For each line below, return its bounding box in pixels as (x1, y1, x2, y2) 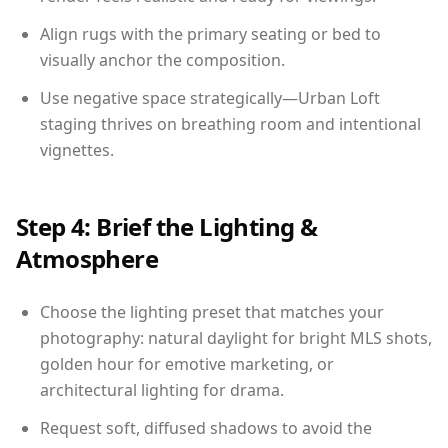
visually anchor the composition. (40, 49, 285, 71)
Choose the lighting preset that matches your (40, 301, 384, 323)
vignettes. (40, 139, 114, 161)
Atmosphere (16, 242, 158, 275)
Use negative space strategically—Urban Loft (40, 87, 380, 109)
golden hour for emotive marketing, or (40, 353, 334, 375)
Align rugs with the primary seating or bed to (40, 23, 381, 45)
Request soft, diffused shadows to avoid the (40, 417, 372, 439)
